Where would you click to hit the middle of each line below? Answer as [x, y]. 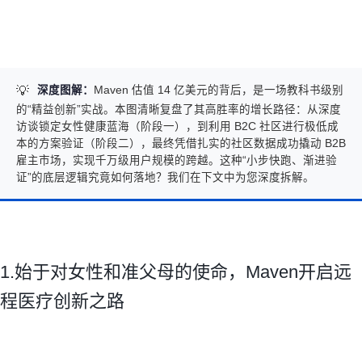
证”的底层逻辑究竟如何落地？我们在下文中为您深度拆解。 [165, 177]
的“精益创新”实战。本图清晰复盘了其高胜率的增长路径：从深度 [179, 109]
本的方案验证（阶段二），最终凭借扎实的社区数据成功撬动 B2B [181, 143]
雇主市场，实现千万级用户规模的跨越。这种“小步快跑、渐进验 [177, 160]
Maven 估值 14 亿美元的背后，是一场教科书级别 [219, 90]
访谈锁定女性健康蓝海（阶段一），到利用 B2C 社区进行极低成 [177, 126]
